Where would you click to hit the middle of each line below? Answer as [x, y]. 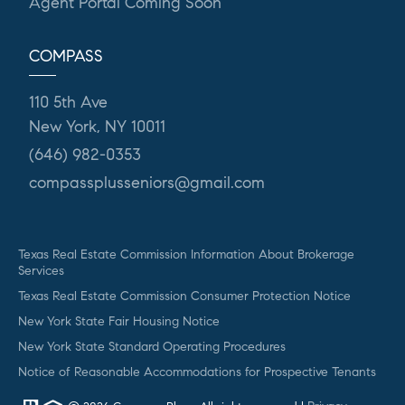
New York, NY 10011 [97, 126]
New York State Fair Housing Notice [119, 320]
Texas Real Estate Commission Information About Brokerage [186, 254]
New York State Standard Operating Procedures [152, 346]
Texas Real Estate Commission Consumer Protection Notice [184, 295]
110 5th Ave [68, 102]
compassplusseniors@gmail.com [147, 182]
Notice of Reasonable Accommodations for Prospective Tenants [197, 371]
